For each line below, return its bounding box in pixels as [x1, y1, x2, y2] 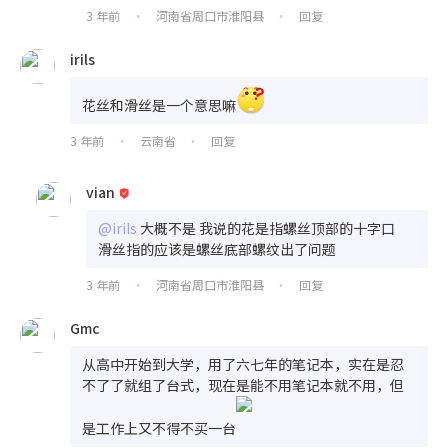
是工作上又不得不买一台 [82, 417, 236, 438]
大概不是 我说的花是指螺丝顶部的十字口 [140, 217, 395, 238]
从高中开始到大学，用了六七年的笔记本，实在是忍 [82, 353, 404, 374]
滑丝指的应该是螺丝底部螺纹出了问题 [98, 238, 336, 259]
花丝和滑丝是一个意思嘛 [82, 94, 236, 115]
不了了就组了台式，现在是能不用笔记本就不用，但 [82, 374, 404, 395]
